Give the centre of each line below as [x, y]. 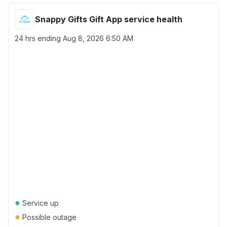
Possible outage [48, 217]
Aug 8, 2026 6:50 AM [98, 38]
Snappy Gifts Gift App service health [109, 19]
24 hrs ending [39, 38]
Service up [40, 203]
